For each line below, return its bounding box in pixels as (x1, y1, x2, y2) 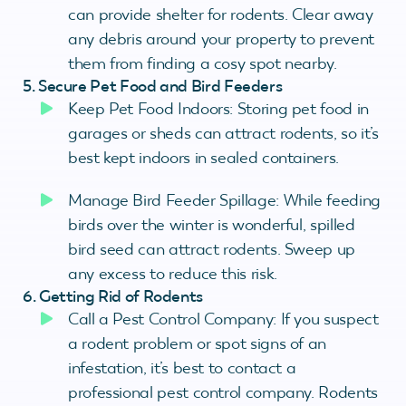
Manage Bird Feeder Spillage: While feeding (68, 189, 381, 210)
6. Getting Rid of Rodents (23, 285, 203, 306)
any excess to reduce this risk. (68, 263, 277, 284)
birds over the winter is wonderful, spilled (68, 214, 355, 235)
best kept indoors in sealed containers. (68, 147, 339, 168)
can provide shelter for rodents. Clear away (68, 4, 373, 24)
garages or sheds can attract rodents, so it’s (68, 122, 379, 143)
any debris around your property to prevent (68, 28, 374, 49)
